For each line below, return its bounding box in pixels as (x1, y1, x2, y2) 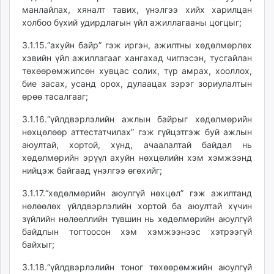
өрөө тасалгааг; (22, 91, 88, 102)
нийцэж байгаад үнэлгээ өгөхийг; (22, 165, 162, 176)
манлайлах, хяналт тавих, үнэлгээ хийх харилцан (22, 4, 252, 15)
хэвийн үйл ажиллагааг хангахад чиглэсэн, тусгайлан (22, 53, 252, 63)
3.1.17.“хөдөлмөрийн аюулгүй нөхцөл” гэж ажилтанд (22, 188, 252, 198)
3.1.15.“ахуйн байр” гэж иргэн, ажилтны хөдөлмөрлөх (22, 40, 252, 50)
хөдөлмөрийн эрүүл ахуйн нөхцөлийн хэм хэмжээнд (22, 152, 252, 163)
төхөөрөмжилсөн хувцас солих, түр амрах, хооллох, (22, 65, 252, 76)
